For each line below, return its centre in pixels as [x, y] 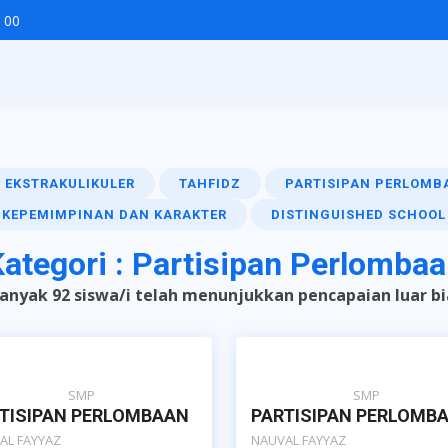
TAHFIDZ [209, 183]
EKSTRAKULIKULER [69, 183]
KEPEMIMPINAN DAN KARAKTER [114, 214]
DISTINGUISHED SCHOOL [358, 214]
